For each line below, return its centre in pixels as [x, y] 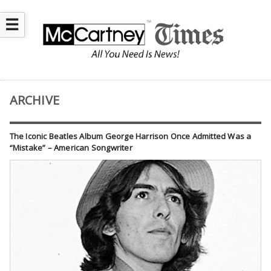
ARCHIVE [34, 100]
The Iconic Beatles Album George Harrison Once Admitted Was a [130, 136]
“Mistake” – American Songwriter [71, 148]
